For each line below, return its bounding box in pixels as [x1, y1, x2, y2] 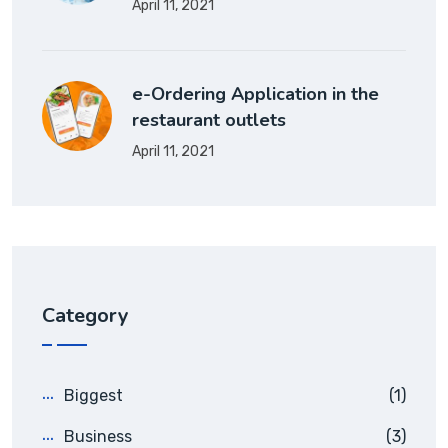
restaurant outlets [132, 108, 286, 133]
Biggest [64, 386, 123, 406]
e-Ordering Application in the [132, 82, 379, 107]
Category [42, 302, 129, 330]
